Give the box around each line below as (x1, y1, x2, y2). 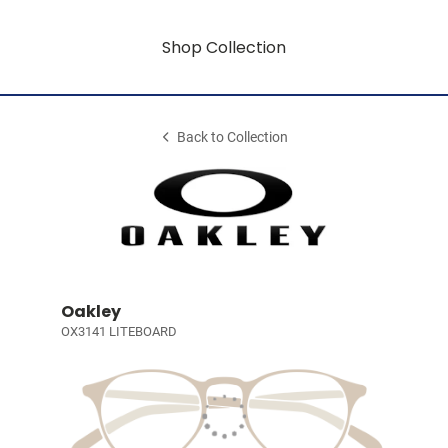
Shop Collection (162, 35, 286, 59)
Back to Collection (177, 129, 289, 146)
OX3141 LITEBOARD (60, 324, 177, 339)
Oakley (60, 300, 121, 323)
